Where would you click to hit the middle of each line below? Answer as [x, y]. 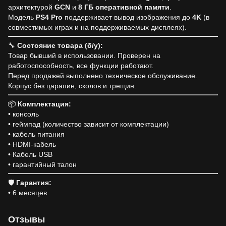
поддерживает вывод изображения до [127, 17]
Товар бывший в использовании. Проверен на [84, 55]
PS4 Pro [49, 17]
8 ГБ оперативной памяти [124, 7]
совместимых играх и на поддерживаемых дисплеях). [97, 27]
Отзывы [26, 219]
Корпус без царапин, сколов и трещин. [72, 86]
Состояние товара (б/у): [60, 45]
